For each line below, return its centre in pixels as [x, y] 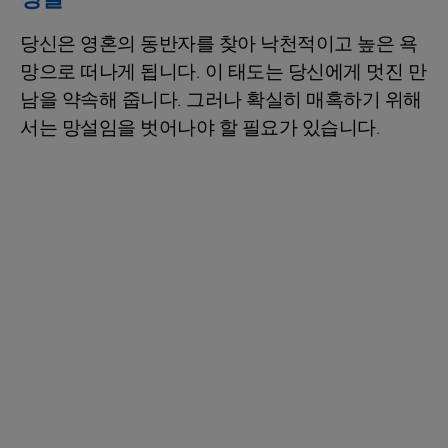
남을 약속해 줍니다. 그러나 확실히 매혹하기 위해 [221, 99]
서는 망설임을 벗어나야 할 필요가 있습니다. [200, 127]
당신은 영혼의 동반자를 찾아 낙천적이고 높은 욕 [218, 43]
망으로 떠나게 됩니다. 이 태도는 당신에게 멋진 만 [223, 71]
